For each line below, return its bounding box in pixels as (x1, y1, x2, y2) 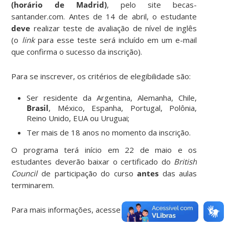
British (174, 156, 197, 167)
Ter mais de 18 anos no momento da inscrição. (27, 127, 191, 138)
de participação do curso (37, 168, 138, 178)
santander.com (11, 11, 64, 21)
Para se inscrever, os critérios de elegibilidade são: (11, 71, 191, 81)
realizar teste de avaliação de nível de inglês (30, 22, 197, 33)
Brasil (27, 102, 49, 113)
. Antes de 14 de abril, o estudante (63, 11, 197, 21)
